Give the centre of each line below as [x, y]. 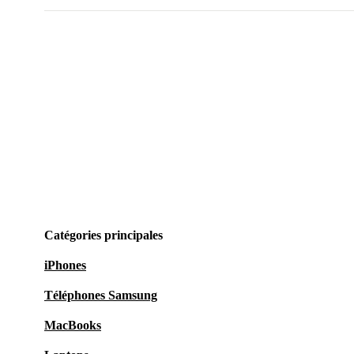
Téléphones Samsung [101, 296]
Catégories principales [104, 235]
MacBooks [73, 326]
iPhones [65, 265]
